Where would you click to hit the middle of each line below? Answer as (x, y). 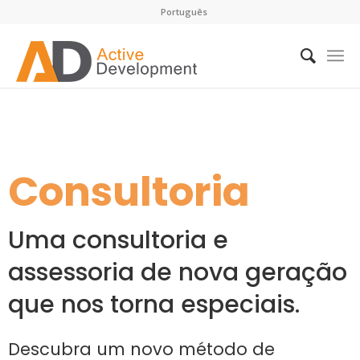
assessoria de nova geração (178, 272)
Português (184, 12)
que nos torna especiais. (154, 305)
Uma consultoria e (118, 240)
